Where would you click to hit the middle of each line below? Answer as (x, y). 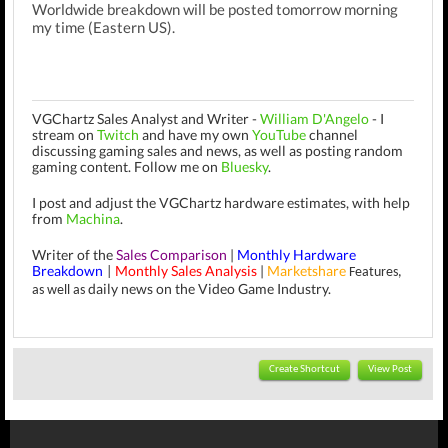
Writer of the (74, 254)
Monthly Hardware (296, 254)
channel (332, 134)
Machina (93, 218)
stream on (64, 134)
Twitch (118, 134)
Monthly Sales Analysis (186, 270)
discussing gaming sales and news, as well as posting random (217, 150)
